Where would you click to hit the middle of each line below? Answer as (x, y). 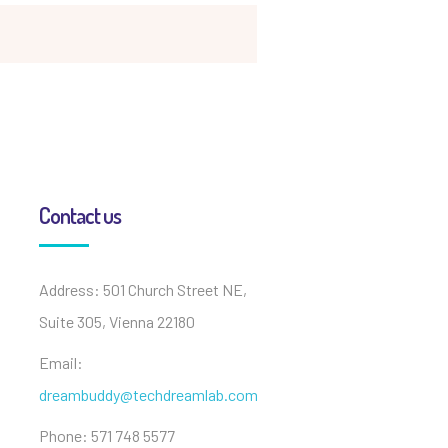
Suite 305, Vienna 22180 (117, 321)
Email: (61, 362)
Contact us (80, 215)
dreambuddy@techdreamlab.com (148, 394)
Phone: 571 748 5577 (107, 435)
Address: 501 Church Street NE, (143, 289)
